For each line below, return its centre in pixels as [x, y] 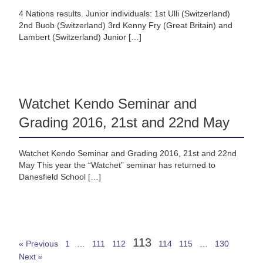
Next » [31, 257]
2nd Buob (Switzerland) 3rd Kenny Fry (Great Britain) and [126, 26]
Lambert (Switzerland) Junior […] [80, 37]
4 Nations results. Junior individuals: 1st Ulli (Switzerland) [124, 14]
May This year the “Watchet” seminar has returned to [117, 165]
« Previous [38, 244]
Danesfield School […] [60, 177]
